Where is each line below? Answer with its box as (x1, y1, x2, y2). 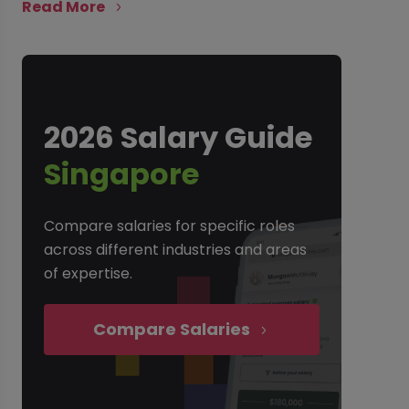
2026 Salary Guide (43, 117, 312, 158)
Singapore (43, 153, 199, 194)
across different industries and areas (43, 239, 307, 260)
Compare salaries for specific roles (43, 215, 295, 236)
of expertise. (43, 263, 132, 284)
